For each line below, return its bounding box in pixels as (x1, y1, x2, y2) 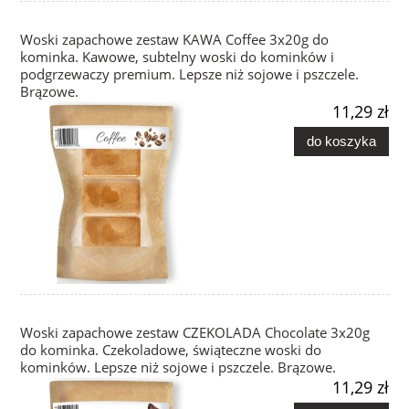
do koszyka (306, 132, 376, 149)
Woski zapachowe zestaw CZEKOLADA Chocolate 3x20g (20, 323, 370, 343)
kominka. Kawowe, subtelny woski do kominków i (20, 47, 334, 68)
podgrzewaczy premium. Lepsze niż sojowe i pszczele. (20, 65, 359, 85)
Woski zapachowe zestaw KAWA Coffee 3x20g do (20, 30, 329, 50)
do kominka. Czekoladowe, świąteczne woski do (20, 341, 321, 361)
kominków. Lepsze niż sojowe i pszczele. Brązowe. (20, 358, 336, 378)
